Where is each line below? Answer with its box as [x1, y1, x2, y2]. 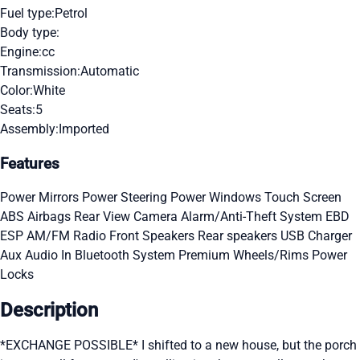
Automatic [80, 63, 139, 79]
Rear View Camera [74, 209, 181, 225]
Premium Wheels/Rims [178, 247, 312, 264]
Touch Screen [264, 190, 342, 206]
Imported [59, 121, 109, 137]
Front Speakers [109, 228, 198, 244]
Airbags [27, 209, 74, 225]
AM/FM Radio [27, 228, 109, 244]
